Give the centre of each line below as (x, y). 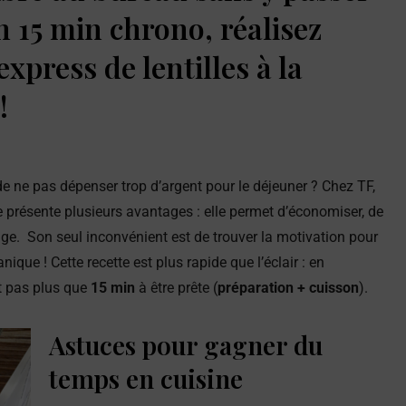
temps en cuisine (146, 378)
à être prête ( (176, 287)
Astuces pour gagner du (186, 344)
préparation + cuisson (288, 287)
